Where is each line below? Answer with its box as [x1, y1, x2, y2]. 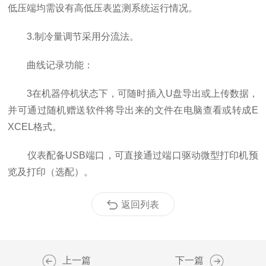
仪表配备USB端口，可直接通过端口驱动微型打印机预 [8, 150, 258, 160]
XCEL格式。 [8, 122, 62, 132]
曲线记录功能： [8, 60, 94, 70]
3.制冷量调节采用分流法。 [8, 31, 140, 42]
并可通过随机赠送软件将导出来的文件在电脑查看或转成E [8, 105, 258, 115]
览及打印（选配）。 [8, 167, 94, 177]
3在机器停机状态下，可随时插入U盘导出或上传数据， [8, 88, 258, 99]
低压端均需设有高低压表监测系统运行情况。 [8, 3, 198, 13]
